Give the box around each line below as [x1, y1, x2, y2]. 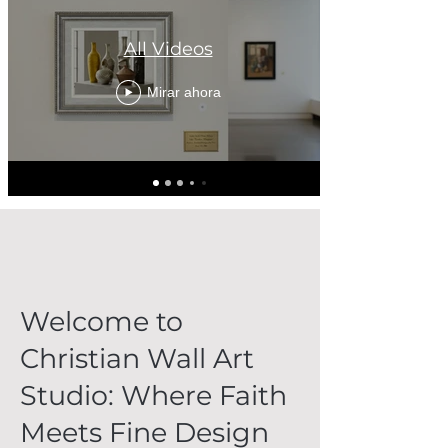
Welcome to [20, 305, 183, 339]
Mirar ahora [146, 84, 221, 101]
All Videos [123, 37, 213, 60]
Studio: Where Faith [20, 379, 287, 413]
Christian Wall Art [20, 342, 254, 376]
